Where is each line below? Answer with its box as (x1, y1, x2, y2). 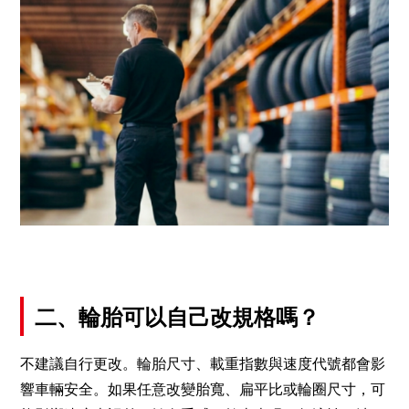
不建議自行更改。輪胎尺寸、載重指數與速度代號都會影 (20, 352, 386, 373)
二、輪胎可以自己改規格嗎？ (35, 300, 320, 331)
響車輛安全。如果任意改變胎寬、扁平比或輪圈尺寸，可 (20, 378, 386, 399)
